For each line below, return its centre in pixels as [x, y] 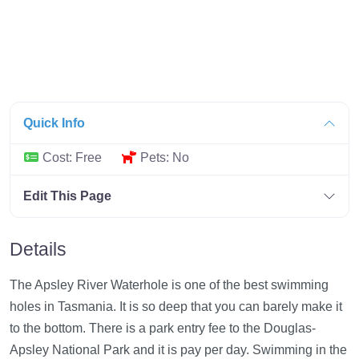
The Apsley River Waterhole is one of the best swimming [169, 284]
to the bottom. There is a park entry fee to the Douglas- [163, 328]
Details [38, 249]
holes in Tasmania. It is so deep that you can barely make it [176, 306]
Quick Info [54, 123]
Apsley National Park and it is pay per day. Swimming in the [178, 349]
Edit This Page [67, 196]
